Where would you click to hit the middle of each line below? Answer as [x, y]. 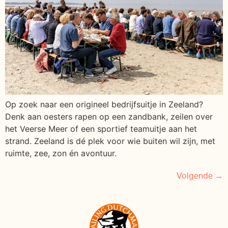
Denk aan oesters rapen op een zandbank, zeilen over [109, 116]
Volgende [196, 176]
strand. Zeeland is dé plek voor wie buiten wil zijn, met [110, 141]
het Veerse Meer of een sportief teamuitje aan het [101, 129]
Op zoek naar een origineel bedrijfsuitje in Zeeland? [104, 104]
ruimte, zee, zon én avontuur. [61, 153]
